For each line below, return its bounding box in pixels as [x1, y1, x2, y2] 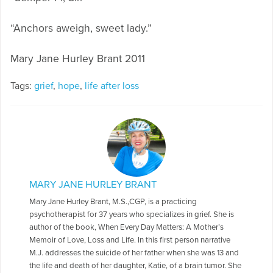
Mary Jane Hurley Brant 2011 [10, 52, 145, 65]
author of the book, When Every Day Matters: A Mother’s [29, 222, 224, 233]
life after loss [85, 79, 139, 92]
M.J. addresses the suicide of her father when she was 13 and [29, 248, 239, 258]
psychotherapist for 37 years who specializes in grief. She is [29, 210, 235, 220]
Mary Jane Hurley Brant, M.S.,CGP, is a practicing [29, 197, 197, 207]
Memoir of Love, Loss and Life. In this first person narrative [29, 235, 231, 246]
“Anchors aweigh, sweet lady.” [10, 21, 152, 35]
